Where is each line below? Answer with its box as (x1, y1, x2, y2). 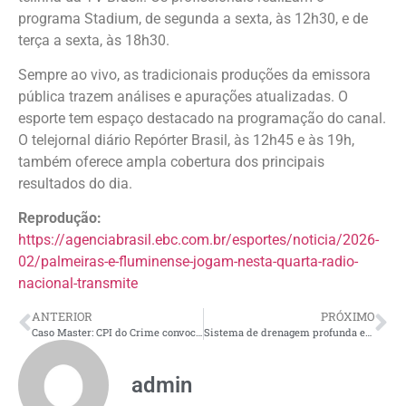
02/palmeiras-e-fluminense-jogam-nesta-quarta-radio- (18, 253, 358, 271)
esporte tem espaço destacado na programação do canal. (18, 110, 386, 128)
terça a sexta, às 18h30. (18, 31, 173, 49)
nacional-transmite (18, 275, 138, 293)
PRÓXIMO (321, 308, 374, 324)
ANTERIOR (32, 308, 92, 324)
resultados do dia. (18, 175, 136, 193)
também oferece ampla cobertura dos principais (18, 153, 324, 171)
